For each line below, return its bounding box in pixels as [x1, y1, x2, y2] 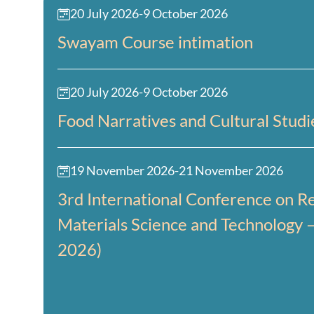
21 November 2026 [179, 163, 283, 179]
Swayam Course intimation [57, 32, 253, 53]
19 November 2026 [70, 163, 175, 179]
